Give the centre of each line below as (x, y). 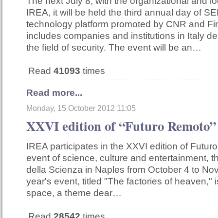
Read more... (54, 93)
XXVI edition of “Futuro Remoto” (121, 126)
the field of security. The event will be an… (114, 48)
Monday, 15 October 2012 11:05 (81, 109)
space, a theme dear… (74, 193)
